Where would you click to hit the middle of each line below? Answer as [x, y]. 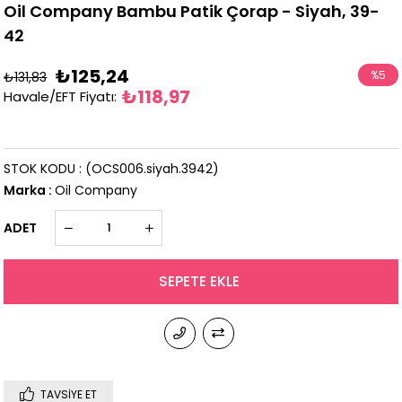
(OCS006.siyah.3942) [153, 168]
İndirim [378, 97]
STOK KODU [40, 168]
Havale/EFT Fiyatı [59, 96]
